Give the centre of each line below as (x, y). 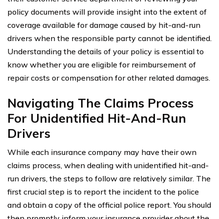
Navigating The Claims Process (100, 103)
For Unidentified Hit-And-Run (97, 118)
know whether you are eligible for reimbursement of (102, 64)
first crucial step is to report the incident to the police (103, 191)
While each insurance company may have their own (102, 152)
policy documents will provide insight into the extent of (107, 11)
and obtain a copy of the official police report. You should (109, 205)
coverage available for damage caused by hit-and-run (104, 25)
